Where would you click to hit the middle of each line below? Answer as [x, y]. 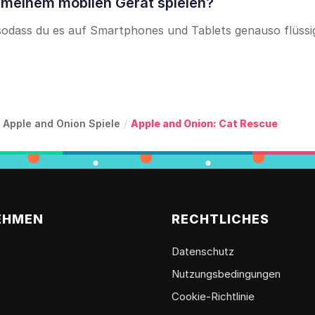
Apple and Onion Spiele [62, 123]
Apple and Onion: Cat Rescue [204, 123]
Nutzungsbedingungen [226, 274]
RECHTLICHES [220, 219]
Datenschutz [203, 251]
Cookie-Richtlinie [213, 296]
